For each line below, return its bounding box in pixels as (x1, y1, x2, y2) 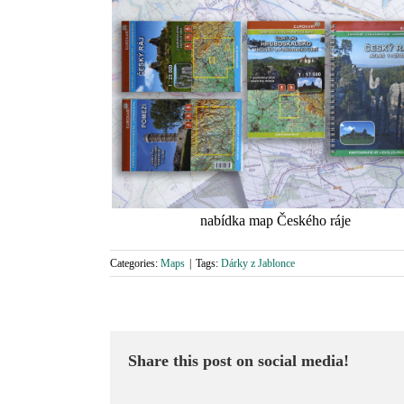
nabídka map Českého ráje (199, 212, 351, 228)
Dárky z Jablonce (221, 256, 295, 270)
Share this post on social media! (128, 351, 349, 370)
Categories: (110, 256, 161, 270)
